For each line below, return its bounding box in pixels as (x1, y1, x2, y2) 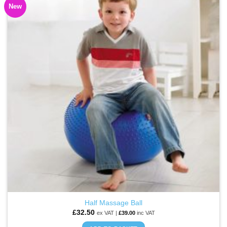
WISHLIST (179, 12, 207, 19)
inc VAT (135, 209, 155, 216)
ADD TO (181, 4, 205, 10)
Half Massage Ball (85, 199, 142, 207)
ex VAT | (96, 209, 119, 216)
